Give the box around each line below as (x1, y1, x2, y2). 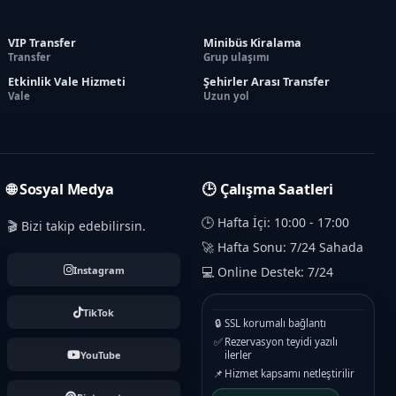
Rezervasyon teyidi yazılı (225, 335, 338, 349)
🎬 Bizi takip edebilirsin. (7, 217, 146, 235)
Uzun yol (202, 89, 249, 103)
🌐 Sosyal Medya (7, 179, 114, 200)
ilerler (225, 348, 252, 362)
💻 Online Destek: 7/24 (202, 263, 333, 281)
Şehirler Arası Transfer (202, 73, 330, 90)
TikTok (83, 305, 114, 319)
